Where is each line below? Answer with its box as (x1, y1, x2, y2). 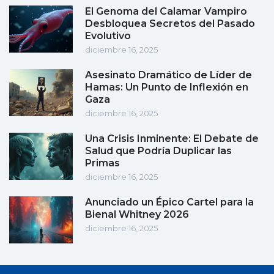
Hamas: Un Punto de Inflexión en (85, 81, 248, 94)
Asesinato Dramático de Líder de (85, 69, 252, 81)
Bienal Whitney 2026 (85, 209, 189, 221)
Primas (85, 157, 120, 169)
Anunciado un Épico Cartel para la (85, 196, 254, 209)
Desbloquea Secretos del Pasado (85, 18, 255, 30)
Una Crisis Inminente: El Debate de (85, 133, 259, 145)
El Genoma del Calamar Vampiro (85, 6, 247, 18)
